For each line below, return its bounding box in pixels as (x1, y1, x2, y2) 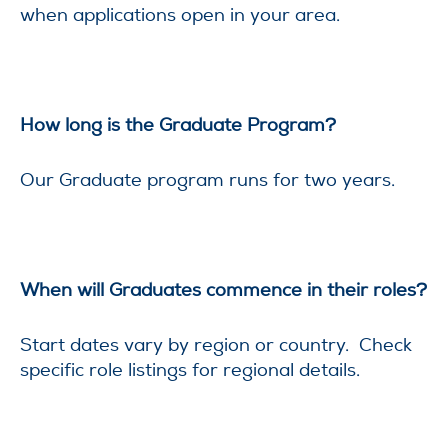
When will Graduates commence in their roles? (20, 279, 427, 301)
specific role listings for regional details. (20, 359, 360, 381)
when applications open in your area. (20, 4, 340, 26)
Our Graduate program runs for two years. (20, 169, 395, 191)
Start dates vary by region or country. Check (20, 334, 412, 356)
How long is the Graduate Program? (20, 114, 336, 136)
